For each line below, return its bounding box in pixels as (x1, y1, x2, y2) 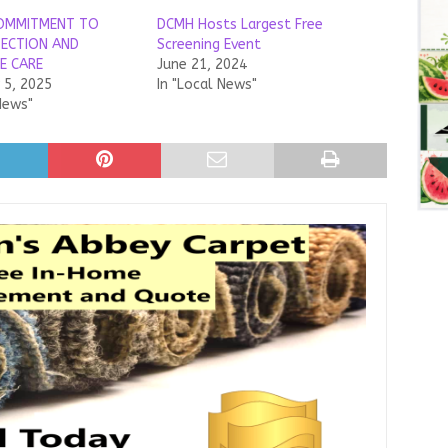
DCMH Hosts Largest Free (156, 16, 323, 34)
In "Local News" (156, 76, 257, 94)
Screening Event (156, 36, 261, 54)
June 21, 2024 (156, 56, 247, 74)
